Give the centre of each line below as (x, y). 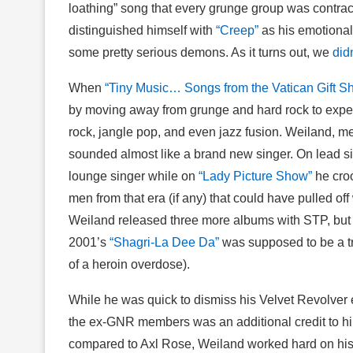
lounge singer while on (134, 176)
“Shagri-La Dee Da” (164, 242)
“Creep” (237, 30)
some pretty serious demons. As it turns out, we (201, 52)
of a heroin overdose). (129, 264)
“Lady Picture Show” (255, 176)
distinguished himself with (142, 30)
